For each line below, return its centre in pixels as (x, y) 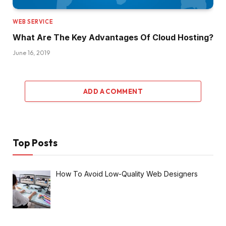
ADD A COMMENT (113, 92)
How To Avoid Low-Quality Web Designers (127, 174)
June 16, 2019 (31, 53)
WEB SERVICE (33, 22)
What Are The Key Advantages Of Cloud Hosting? (113, 38)
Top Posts (35, 143)
